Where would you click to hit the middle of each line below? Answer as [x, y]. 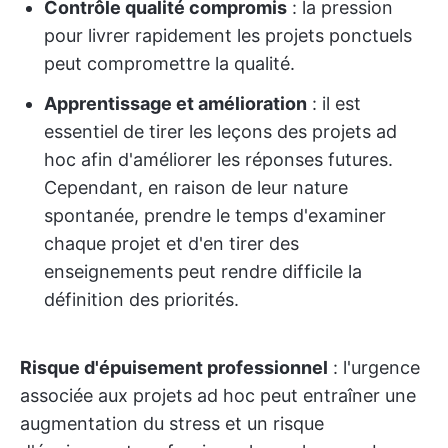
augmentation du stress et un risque [172, 423]
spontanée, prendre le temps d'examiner [215, 215]
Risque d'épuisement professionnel [174, 367]
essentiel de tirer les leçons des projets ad [220, 131]
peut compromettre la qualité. [169, 63]
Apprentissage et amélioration [175, 103]
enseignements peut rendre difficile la [203, 271]
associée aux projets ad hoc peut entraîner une [218, 395]
